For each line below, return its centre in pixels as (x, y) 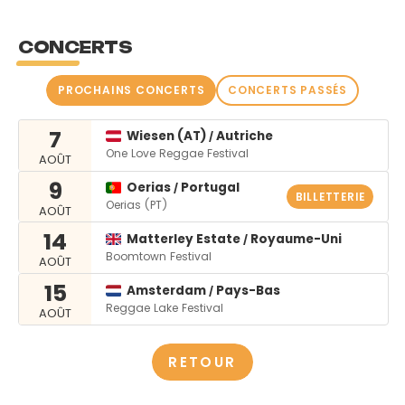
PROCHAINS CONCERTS (132, 89)
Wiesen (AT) (168, 137)
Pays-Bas (247, 290)
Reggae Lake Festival (165, 307)
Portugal (209, 188)
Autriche (244, 137)
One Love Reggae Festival (177, 154)
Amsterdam (168, 290)
